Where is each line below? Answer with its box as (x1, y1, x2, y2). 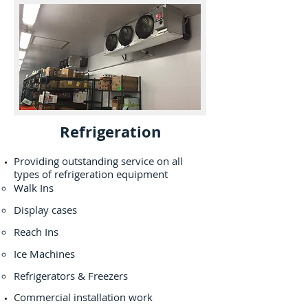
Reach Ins (14, 225, 58, 239)
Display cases (14, 203, 77, 217)
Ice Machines (14, 247, 75, 261)
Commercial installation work (14, 290, 153, 304)
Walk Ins (14, 181, 54, 195)
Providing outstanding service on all (14, 154, 183, 168)
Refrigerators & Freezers (14, 269, 128, 283)
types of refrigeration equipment (14, 167, 168, 181)
